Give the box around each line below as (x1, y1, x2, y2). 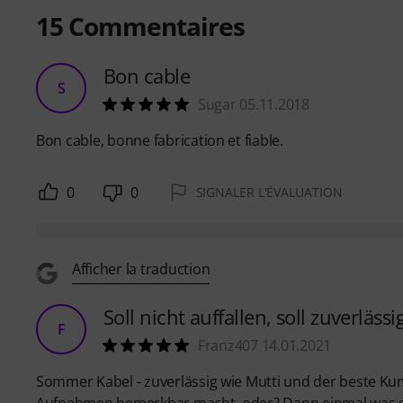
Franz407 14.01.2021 (198, 336, 332, 356)
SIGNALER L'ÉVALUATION (195, 184, 343, 201)
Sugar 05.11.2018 (198, 94, 309, 115)
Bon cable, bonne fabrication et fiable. (36, 130, 283, 151)
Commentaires (63, 9, 245, 44)
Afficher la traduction (72, 258, 210, 279)
